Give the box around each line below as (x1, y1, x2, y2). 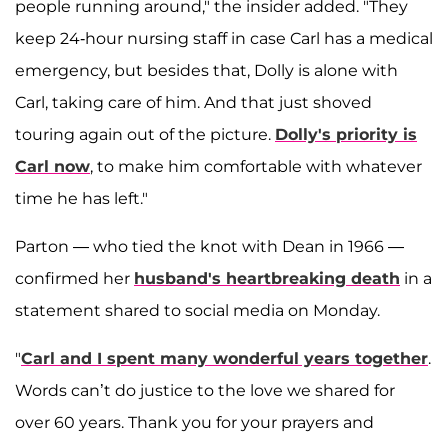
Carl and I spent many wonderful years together (21, 349, 428, 369)
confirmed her (15, 269, 134, 289)
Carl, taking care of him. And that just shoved (15, 93, 372, 113)
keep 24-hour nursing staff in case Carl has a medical (15, 29, 433, 49)
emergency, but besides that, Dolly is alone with (15, 61, 398, 81)
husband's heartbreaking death (134, 269, 400, 289)
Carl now (15, 157, 90, 177)
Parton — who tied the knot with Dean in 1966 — (15, 237, 404, 257)
